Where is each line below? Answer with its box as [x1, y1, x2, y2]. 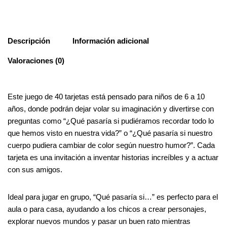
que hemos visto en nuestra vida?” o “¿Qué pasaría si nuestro [8, 129, 212, 137]
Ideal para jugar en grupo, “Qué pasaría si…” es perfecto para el [8, 193, 218, 201]
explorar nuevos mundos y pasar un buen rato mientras [8, 217, 191, 225]
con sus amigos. [8, 165, 62, 174]
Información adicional [72, 36, 149, 45]
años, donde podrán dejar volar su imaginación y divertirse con [8, 104, 214, 113]
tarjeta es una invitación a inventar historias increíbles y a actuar [8, 153, 218, 162]
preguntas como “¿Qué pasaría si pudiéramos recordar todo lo [8, 117, 214, 125]
